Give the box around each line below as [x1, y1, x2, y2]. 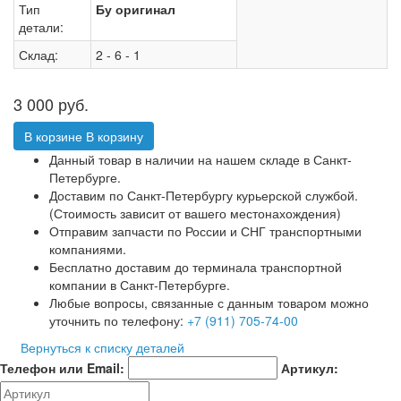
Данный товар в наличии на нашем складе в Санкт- [49, 150, 352, 168]
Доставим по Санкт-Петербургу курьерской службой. [49, 186, 358, 204]
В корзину [82, 127, 143, 145]
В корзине [24, 127, 82, 145]
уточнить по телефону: [49, 311, 187, 329]
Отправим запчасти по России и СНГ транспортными [49, 222, 362, 240]
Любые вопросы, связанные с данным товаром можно [49, 294, 369, 311]
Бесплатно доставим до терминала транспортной [49, 258, 342, 276]
